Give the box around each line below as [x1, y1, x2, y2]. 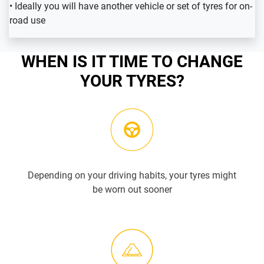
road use [9, 15, 45, 27]
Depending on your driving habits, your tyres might [28, 170, 236, 181]
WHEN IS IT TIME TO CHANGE [21, 52, 243, 72]
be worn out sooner [92, 184, 172, 196]
